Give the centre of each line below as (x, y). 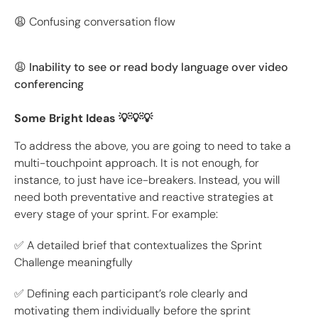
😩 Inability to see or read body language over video (151, 67)
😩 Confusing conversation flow (95, 22)
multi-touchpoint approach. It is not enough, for (137, 163)
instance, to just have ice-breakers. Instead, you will (147, 180)
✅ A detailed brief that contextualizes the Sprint (138, 246)
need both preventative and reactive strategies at (144, 197)
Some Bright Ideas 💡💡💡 (83, 119)
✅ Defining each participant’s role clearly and (131, 294)
